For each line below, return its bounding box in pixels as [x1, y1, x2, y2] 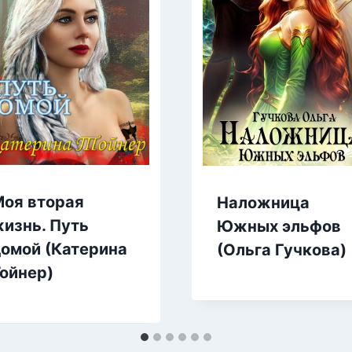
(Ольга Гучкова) [217, 240, 346, 259]
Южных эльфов [217, 216, 341, 236]
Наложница [217, 192, 310, 212]
